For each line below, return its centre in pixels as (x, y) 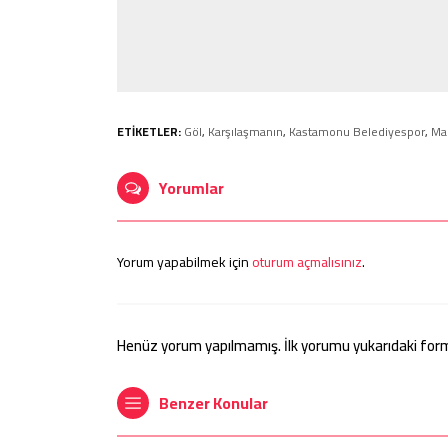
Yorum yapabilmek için (184, 262)
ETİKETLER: (149, 132)
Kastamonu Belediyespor (357, 132)
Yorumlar (191, 188)
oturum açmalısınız (307, 262)
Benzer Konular (213, 403)
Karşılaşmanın (245, 132)
